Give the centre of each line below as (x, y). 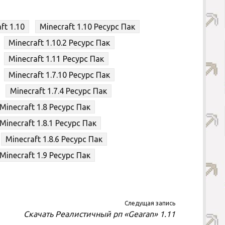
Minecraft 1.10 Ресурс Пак (88, 27)
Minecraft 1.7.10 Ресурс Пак (60, 75)
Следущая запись (150, 203)
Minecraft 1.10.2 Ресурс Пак (60, 43)
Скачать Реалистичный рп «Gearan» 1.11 (99, 214)
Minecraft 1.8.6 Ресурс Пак (54, 139)
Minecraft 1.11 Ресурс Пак (57, 59)
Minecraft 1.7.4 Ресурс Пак (59, 91)
